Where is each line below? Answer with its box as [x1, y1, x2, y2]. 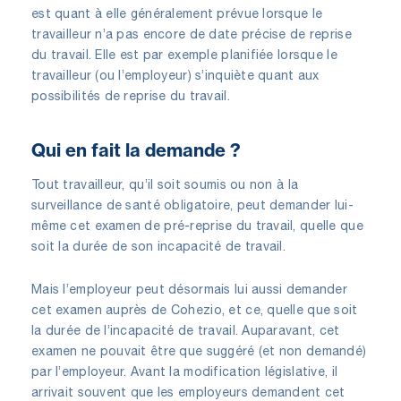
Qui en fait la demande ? [31, 138, 241, 161]
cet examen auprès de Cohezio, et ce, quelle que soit [31, 302, 358, 317]
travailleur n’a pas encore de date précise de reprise [31, 26, 352, 41]
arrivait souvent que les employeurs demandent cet [31, 384, 346, 399]
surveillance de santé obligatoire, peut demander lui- [31, 197, 354, 212]
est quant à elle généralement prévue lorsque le [31, 5, 323, 21]
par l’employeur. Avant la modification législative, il [31, 363, 338, 379]
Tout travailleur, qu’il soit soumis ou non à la [31, 176, 299, 192]
